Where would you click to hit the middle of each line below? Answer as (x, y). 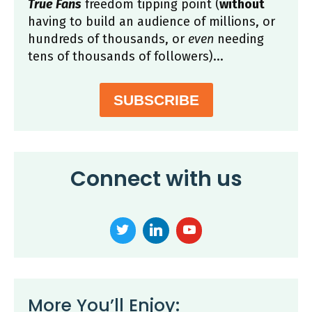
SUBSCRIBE (156, 100)
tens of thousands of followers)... (126, 56)
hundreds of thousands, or (108, 39)
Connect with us (156, 179)
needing (239, 39)
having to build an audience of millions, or (151, 21)
